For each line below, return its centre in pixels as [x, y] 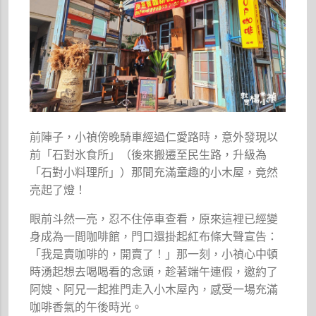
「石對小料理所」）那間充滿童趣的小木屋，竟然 [154, 173]
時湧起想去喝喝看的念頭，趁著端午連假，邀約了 [154, 272]
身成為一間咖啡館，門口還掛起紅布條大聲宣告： [154, 237]
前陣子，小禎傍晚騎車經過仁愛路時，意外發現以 [154, 138]
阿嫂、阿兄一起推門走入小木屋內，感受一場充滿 [154, 290]
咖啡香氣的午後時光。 [86, 308]
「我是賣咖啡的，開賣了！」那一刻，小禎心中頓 [154, 255]
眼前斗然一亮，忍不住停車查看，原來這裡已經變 [154, 219]
